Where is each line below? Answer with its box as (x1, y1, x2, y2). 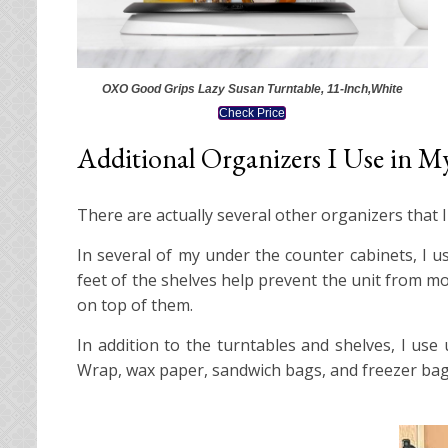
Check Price (219, 106, 286, 121)
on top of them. (77, 294, 193, 317)
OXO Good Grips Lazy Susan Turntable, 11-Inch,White (101, 82, 403, 97)
